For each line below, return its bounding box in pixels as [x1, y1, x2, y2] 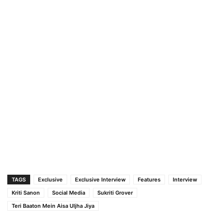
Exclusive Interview [75, 176, 126, 183]
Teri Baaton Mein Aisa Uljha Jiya [12, 202, 94, 209]
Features [138, 176, 161, 183]
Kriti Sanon [12, 189, 40, 196]
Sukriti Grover [97, 189, 133, 196]
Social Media [52, 189, 85, 196]
